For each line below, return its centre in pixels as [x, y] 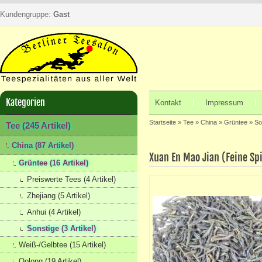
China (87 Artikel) [43, 145]
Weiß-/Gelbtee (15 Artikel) [62, 245]
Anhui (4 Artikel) [54, 212]
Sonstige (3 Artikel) [61, 228]
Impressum [224, 103]
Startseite [163, 122]
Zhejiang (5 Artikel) [58, 196]
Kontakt [168, 103]
